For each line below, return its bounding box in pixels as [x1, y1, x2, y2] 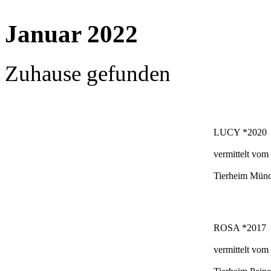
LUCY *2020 [214, 126, 267, 137]
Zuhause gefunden [5, 60, 171, 86]
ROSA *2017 [214, 222, 266, 233]
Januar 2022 [5, 19, 138, 48]
